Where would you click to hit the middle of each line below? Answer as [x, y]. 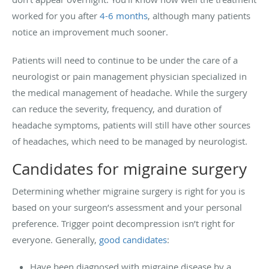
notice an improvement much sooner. [91, 32]
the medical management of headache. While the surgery [130, 92]
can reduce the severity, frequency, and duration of [117, 108]
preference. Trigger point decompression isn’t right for [123, 223]
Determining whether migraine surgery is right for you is [128, 191]
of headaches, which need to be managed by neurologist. [131, 141]
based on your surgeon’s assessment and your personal [127, 207]
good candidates [133, 239]
